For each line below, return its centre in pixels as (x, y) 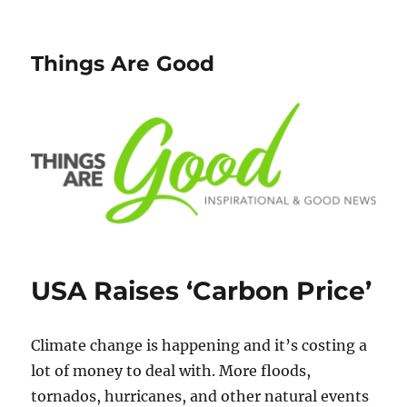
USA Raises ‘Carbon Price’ (202, 291)
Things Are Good (123, 64)
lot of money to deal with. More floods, (171, 371)
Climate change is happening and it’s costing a (199, 346)
